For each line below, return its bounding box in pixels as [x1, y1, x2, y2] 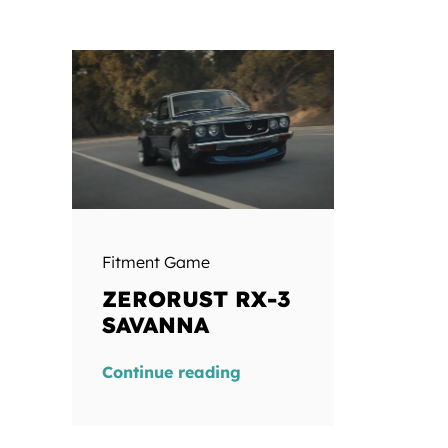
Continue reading [101, 362, 241, 383]
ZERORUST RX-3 [101, 285, 291, 314]
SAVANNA [101, 311, 209, 340]
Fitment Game [101, 252, 210, 273]
